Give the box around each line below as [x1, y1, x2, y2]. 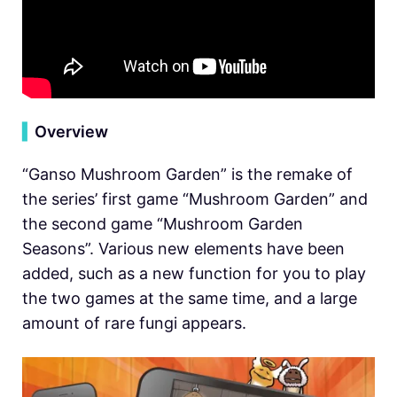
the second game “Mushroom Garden [22, 214, 303, 233]
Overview [35, 121, 108, 141]
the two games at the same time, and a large [22, 288, 357, 307]
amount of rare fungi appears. [22, 313, 246, 332]
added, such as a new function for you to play [22, 263, 366, 283]
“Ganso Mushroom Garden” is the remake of [22, 164, 353, 183]
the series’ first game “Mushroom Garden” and [22, 189, 368, 208]
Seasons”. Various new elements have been [22, 238, 345, 258]
